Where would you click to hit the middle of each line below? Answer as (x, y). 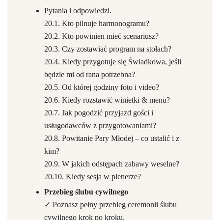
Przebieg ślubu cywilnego (86, 192)
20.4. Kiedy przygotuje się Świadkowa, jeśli (113, 62)
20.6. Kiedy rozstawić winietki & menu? (107, 100)
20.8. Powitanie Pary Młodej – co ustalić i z (112, 138)
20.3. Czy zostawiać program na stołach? (108, 49)
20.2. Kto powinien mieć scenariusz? (101, 36)
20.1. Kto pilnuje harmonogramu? (97, 23)
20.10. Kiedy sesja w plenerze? (93, 177)
